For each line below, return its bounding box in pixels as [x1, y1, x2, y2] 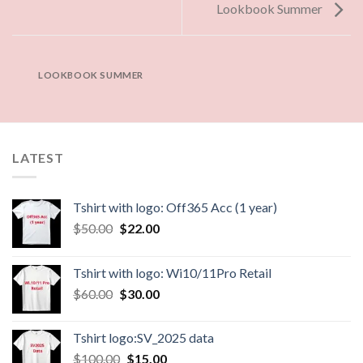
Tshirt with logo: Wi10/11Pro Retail [73, 265, 271, 281]
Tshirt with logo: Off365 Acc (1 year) [73, 199, 277, 216]
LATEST [12, 149, 64, 165]
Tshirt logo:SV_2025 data [73, 330, 214, 346]
